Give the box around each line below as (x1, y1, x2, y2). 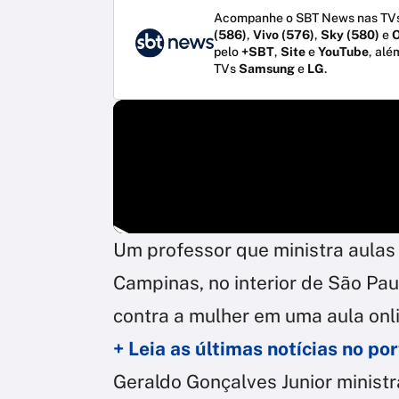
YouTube (318, 44, 369, 59)
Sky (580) (321, 27, 379, 42)
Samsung (239, 61, 295, 76)
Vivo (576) (253, 27, 314, 42)
